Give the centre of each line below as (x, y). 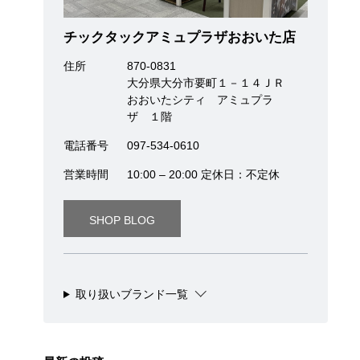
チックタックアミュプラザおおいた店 (179, 38)
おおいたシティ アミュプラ (200, 100)
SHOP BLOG (122, 221)
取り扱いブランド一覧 (131, 295)
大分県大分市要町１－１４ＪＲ (205, 83)
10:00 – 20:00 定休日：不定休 (203, 175)
